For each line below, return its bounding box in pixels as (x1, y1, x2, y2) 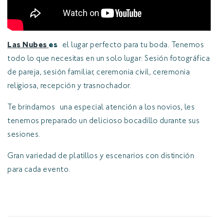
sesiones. (7, 131, 40, 139)
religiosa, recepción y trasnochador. (7, 82, 131, 90)
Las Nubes (7, 41, 49, 49)
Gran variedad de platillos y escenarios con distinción (7, 152, 194, 160)
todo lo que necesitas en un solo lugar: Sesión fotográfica (7, 55, 210, 63)
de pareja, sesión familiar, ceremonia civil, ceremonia (7, 69, 190, 76)
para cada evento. (7, 166, 71, 174)
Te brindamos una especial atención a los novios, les (7, 104, 195, 111)
